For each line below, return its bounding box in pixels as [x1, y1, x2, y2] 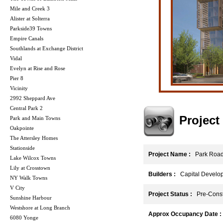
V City [10, 185, 25, 191]
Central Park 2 [10, 105, 43, 111]
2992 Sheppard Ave [10, 95, 55, 102]
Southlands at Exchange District [10, 45, 83, 52]
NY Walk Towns [10, 175, 47, 181]
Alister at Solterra [10, 15, 50, 22]
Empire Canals [10, 35, 43, 42]
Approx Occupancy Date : [148, 211, 222, 218]
